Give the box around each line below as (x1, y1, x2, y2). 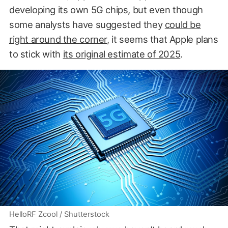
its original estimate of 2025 (63, 48, 181, 60)
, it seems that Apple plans (107, 33, 218, 45)
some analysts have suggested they (9, 18, 165, 30)
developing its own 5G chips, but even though (9, 4, 203, 15)
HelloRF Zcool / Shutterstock (9, 210, 109, 219)
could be (164, 18, 201, 30)
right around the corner (9, 33, 107, 45)
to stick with (9, 48, 63, 60)
